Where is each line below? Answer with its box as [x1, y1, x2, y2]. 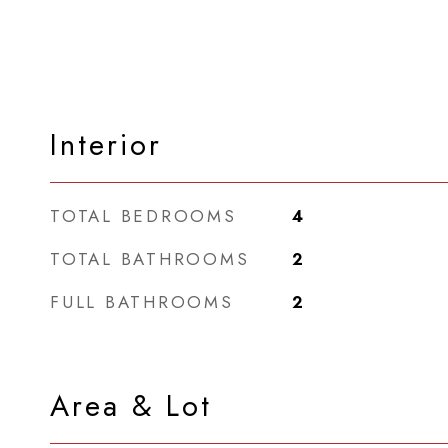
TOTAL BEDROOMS [50, 204, 237, 228]
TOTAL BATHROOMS [50, 247, 250, 271]
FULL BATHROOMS [50, 290, 234, 314]
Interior [50, 124, 162, 166]
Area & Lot [50, 385, 212, 427]
